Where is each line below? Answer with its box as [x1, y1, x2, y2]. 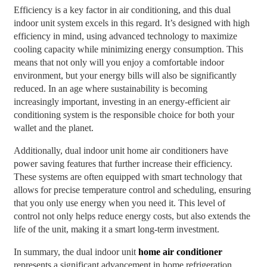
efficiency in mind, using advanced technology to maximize [13, 31, 237, 42]
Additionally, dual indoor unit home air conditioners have [13, 145, 228, 156]
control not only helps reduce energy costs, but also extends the [13, 211, 250, 222]
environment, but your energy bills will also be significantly [13, 70, 237, 81]
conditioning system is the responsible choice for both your [13, 110, 234, 120]
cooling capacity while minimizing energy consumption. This [13, 44, 243, 55]
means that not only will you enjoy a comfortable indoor [13, 57, 224, 68]
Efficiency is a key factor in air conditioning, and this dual [13, 5, 231, 15]
